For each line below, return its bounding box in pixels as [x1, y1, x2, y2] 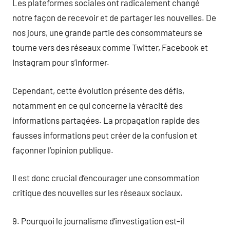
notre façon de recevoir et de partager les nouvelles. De [12, 12, 216, 23]
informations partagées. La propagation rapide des [12, 114, 200, 125]
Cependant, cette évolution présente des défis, [12, 85, 184, 95]
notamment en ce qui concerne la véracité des [12, 100, 183, 110]
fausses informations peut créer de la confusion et [12, 129, 197, 140]
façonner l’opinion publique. [12, 144, 113, 155]
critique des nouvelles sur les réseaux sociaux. [12, 187, 183, 198]
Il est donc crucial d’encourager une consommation [12, 172, 200, 183]
